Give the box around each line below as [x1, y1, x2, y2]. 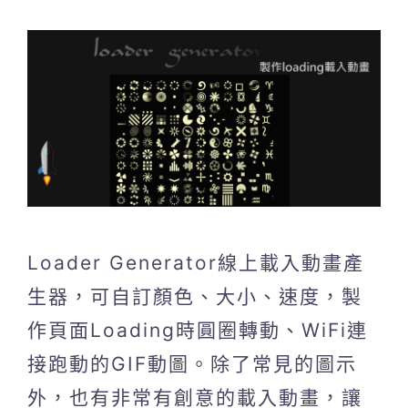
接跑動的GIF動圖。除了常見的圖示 [27, 352, 357, 375]
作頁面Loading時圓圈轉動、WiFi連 [27, 318, 368, 342]
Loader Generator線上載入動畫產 [27, 250, 364, 274]
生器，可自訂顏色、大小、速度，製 [27, 284, 362, 308]
